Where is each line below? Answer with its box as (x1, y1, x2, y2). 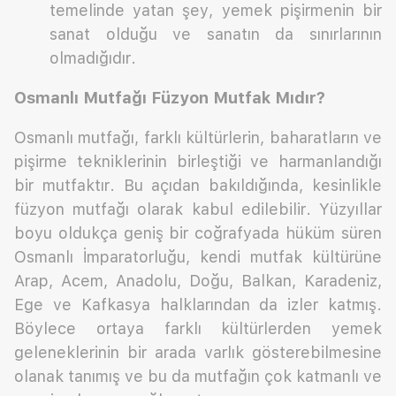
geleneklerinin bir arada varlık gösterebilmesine (14, 343, 382, 362)
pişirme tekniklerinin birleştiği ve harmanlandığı (14, 152, 382, 171)
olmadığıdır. (49, 49, 136, 68)
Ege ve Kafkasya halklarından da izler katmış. (14, 295, 382, 315)
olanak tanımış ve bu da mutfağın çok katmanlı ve (14, 367, 382, 386)
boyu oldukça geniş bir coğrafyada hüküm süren (14, 224, 382, 243)
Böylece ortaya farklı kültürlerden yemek (14, 319, 382, 339)
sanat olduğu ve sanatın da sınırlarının (49, 25, 382, 44)
